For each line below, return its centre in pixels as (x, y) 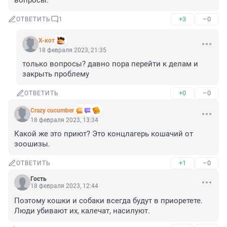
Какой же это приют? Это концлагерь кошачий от (104, 134)
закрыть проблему (56, 74)
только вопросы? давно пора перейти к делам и (110, 64)
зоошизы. (32, 144)
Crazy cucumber (52, 111)
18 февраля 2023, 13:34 (64, 120)
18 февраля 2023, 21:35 (72, 50)
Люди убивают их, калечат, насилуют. (82, 211)
